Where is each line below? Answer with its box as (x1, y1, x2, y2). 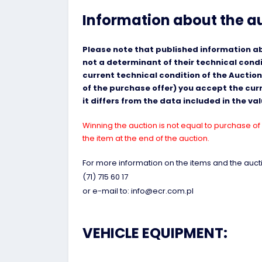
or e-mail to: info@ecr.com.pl (82, 185, 194, 196)
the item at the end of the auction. (82, 133, 209, 144)
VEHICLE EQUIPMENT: (82, 223, 227, 243)
